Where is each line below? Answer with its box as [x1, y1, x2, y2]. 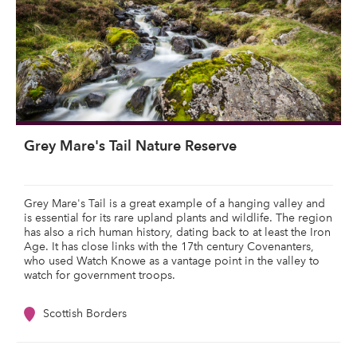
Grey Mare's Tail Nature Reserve [24, 137, 237, 154]
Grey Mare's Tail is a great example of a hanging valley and [24, 197, 325, 210]
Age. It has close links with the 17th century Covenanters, [24, 240, 314, 253]
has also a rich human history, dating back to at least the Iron [24, 226, 331, 239]
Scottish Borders [43, 307, 127, 320]
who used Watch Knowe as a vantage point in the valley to [24, 254, 320, 268]
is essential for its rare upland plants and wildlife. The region [24, 211, 332, 225]
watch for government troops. [24, 269, 175, 282]
